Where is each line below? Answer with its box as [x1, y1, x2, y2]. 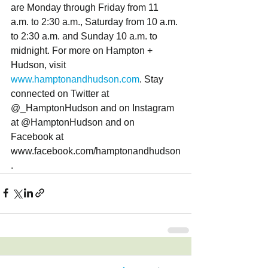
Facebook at [11, 131, 66, 142]
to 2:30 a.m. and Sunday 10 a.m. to [11, 31, 160, 41]
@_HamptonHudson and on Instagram [11, 102, 176, 113]
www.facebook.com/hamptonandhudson [11, 145, 181, 156]
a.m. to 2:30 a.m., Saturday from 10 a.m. [11, 16, 180, 27]
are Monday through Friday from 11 [11, 2, 161, 13]
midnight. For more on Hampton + [11, 45, 155, 56]
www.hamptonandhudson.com [11, 74, 139, 84]
